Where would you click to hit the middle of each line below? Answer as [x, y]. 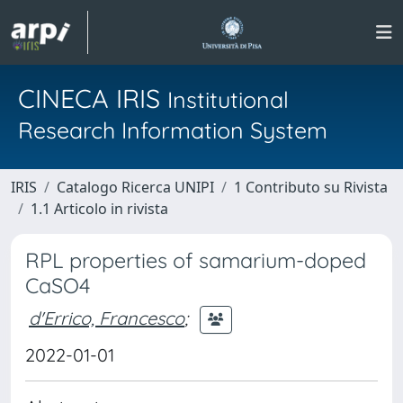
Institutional [228, 99]
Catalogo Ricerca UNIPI [135, 187]
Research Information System [173, 130]
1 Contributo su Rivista [311, 187]
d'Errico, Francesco [107, 318]
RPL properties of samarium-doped [196, 260]
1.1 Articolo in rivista [99, 209]
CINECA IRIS [93, 98]
